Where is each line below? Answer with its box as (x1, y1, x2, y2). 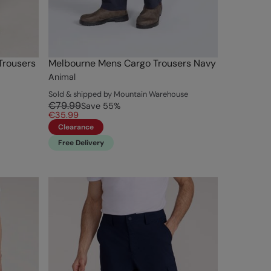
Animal (48, 71, 76, 83)
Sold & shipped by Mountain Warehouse (48, 89, 188, 100)
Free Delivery (58, 138, 104, 148)
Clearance (58, 122, 94, 132)
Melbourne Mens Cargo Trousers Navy (48, 57, 216, 70)
